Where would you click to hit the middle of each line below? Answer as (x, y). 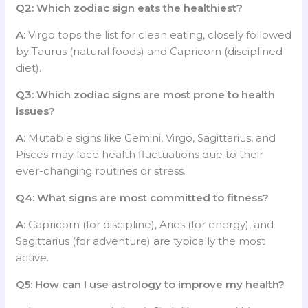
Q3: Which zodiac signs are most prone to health (146, 94)
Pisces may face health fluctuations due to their (140, 154)
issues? (36, 111)
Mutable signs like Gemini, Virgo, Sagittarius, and (151, 137)
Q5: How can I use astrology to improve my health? (151, 284)
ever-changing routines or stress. (101, 170)
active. (33, 257)
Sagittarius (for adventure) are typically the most (141, 241)
